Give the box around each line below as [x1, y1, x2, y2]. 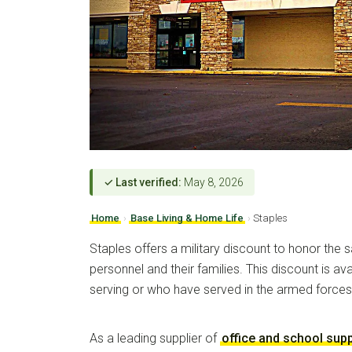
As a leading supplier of [90, 330, 220, 346]
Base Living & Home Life [130, 211, 244, 224]
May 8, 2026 [181, 175, 244, 189]
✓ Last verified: [104, 175, 181, 189]
